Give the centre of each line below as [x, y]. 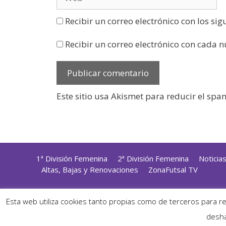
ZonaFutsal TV [173, 170]
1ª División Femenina [72, 159]
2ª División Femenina [153, 159]
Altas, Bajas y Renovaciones [90, 170]
